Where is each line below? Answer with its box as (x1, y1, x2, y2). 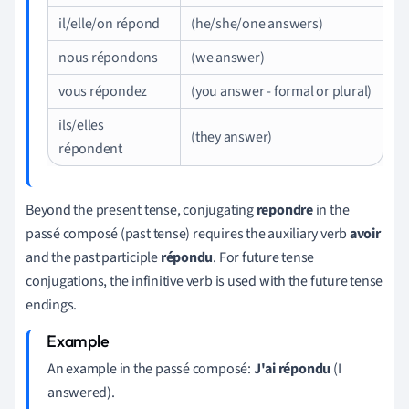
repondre (256, 199, 313, 220)
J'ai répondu (253, 358, 331, 379)
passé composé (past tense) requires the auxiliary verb (26, 223, 350, 244)
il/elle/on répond (58, 13, 161, 34)
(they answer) (191, 126, 273, 147)
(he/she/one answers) (191, 13, 323, 34)
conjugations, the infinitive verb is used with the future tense (26, 270, 383, 291)
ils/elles (58, 114, 105, 135)
